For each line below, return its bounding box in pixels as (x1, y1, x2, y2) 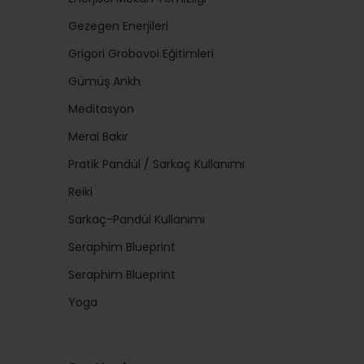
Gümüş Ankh (67, 73, 141, 89)
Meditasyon (67, 101, 134, 117)
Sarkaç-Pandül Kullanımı (67, 211, 205, 227)
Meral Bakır (67, 128, 128, 145)
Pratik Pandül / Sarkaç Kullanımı (67, 156, 245, 172)
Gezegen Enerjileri (67, 18, 168, 34)
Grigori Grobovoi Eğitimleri (67, 45, 214, 62)
